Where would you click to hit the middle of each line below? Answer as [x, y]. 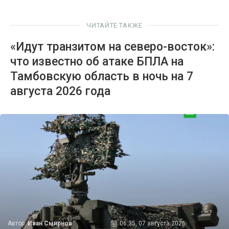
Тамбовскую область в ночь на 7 [102, 76]
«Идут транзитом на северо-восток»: [112, 47]
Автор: [18, 223]
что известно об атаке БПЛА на [97, 61]
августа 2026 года [60, 91]
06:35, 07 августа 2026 [152, 223]
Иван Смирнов [50, 223]
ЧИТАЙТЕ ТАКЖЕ [114, 25]
